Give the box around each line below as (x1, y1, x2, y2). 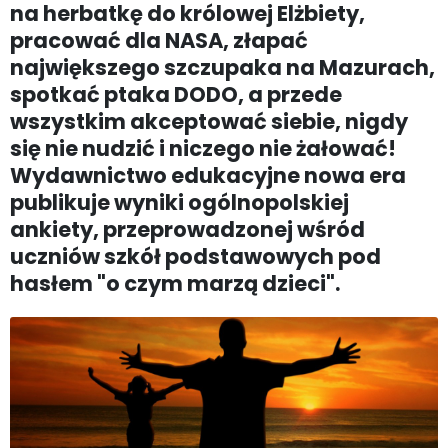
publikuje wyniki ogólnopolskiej (10, 188, 349, 217)
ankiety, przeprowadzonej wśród (10, 215, 365, 244)
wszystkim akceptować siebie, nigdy (10, 107, 408, 136)
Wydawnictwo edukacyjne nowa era (10, 161, 406, 190)
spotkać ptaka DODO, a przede (10, 80, 342, 109)
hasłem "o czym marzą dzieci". (10, 269, 340, 298)
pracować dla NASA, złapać (10, 26, 308, 55)
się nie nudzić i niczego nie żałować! (10, 134, 396, 163)
